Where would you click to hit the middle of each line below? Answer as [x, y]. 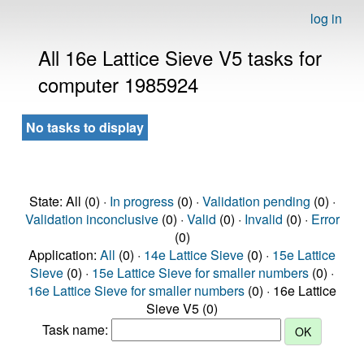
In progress [141, 201]
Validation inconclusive [91, 219]
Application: [64, 255]
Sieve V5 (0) [182, 308]
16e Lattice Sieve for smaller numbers [136, 290]
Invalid [263, 219]
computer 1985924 [118, 84]
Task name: [77, 330]
